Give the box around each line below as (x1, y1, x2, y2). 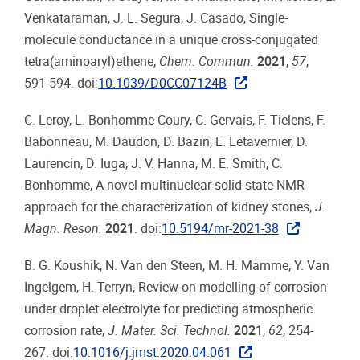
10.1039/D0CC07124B (98, 75, 227, 91)
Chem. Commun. (159, 53, 254, 69)
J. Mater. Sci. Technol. (108, 323, 231, 339)
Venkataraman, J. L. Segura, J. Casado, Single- (24, 10, 288, 26)
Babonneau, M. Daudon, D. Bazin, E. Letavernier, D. (24, 133, 308, 149)
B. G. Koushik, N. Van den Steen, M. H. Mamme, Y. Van (24, 258, 329, 274)
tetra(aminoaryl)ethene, (24, 53, 159, 69)
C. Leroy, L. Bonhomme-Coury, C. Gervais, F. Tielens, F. (24, 112, 325, 128)
